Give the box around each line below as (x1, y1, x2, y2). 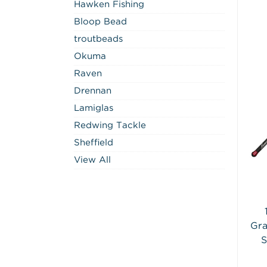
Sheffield (74, 138, 113, 147)
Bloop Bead (74, 17, 127, 26)
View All (74, 156, 111, 164)
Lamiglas (74, 104, 113, 112)
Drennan (74, 86, 111, 95)
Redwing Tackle (74, 121, 146, 129)
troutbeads (74, 35, 123, 43)
